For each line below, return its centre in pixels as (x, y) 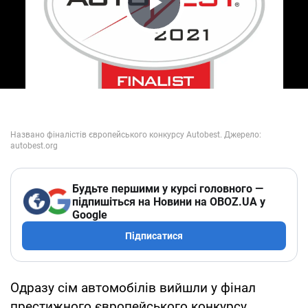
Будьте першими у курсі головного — (168, 188)
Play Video (192, 29)
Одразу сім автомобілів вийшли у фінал (133, 287)
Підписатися (154, 235)
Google (90, 214)
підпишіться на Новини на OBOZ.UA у (169, 201)
